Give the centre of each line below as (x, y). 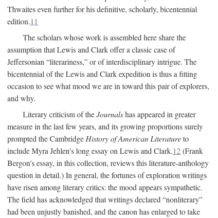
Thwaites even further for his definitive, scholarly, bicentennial (102, 9)
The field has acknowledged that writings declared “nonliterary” (105, 200)
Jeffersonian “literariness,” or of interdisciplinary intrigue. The (102, 62)
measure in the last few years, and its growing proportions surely (105, 127)
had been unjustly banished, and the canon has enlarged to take (104, 212)
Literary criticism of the (60, 114)
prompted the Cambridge (46, 139)
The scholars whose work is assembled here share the (104, 37)
